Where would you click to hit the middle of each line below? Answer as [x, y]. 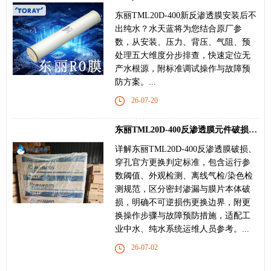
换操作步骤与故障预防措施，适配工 [183, 216]
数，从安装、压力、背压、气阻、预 [183, 42]
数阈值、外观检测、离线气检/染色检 [184, 176]
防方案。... [135, 82]
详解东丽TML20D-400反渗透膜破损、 [186, 149]
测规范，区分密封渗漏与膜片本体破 [183, 189]
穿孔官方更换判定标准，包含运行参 [183, 163]
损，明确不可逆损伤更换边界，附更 [183, 203]
